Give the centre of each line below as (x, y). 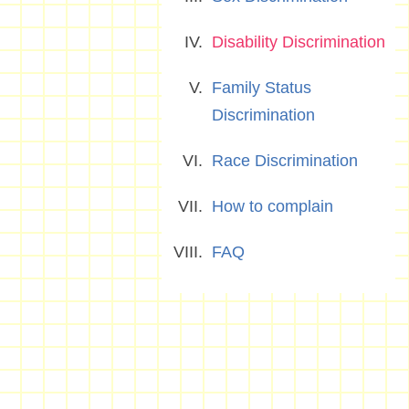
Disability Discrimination (299, 42)
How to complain (273, 206)
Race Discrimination (285, 161)
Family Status (262, 88)
